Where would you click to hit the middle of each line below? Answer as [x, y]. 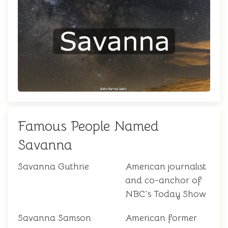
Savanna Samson [54, 218]
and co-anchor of [163, 180]
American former [161, 218]
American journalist [166, 167]
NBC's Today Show [166, 194]
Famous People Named [88, 126]
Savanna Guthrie [53, 167]
